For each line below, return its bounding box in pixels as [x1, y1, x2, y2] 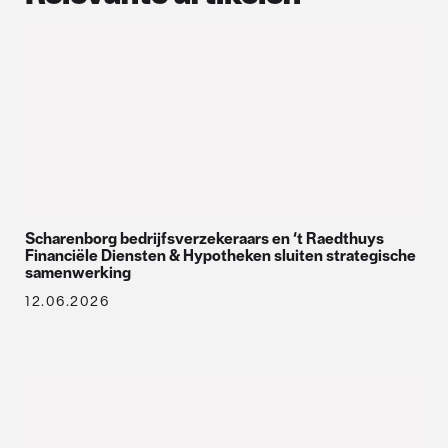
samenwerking [25, 262, 131, 282]
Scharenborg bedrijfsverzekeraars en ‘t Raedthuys [25, 228, 384, 248]
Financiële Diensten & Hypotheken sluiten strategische [25, 245, 416, 265]
